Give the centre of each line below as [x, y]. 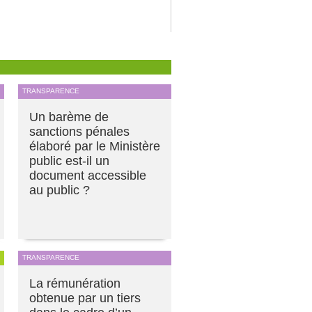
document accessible [88, 176]
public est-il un [69, 161]
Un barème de [69, 117]
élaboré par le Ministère [95, 147]
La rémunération [75, 284]
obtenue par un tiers [85, 298]
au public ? [60, 190]
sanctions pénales [79, 132]
